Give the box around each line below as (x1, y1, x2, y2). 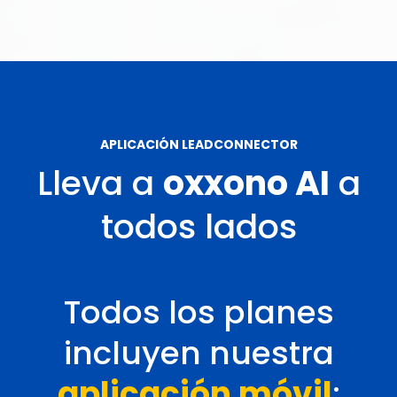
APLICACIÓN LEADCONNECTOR (99, 135, 298, 153)
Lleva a (36, 159, 163, 206)
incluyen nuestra (63, 330, 334, 376)
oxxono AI (162, 159, 330, 206)
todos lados (100, 202, 297, 250)
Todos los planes (63, 289, 334, 335)
